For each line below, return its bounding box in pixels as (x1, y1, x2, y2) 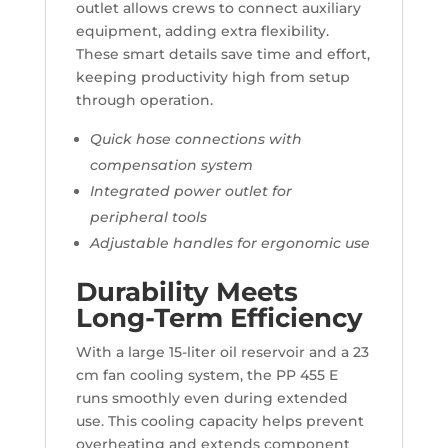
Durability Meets (75, 276, 298, 308)
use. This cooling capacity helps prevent (75, 412, 364, 430)
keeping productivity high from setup (75, 68, 350, 86)
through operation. (75, 91, 213, 109)
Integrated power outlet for (89, 182, 292, 200)
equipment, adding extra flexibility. (75, 22, 329, 40)
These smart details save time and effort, (75, 45, 370, 63)
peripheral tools (89, 208, 207, 226)
